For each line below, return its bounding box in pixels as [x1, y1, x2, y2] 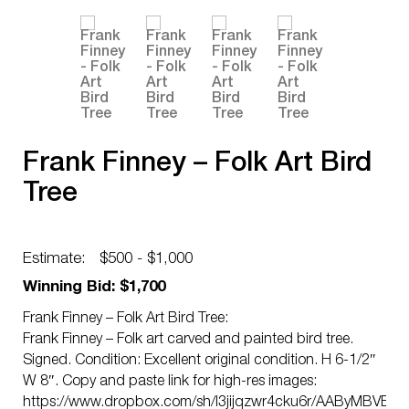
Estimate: [23, 252, 86, 267]
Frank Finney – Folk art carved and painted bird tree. [23, 333, 353, 348]
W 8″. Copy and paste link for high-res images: [23, 375, 317, 390]
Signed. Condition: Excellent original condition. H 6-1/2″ [23, 354, 376, 369]
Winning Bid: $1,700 [23, 280, 165, 296]
